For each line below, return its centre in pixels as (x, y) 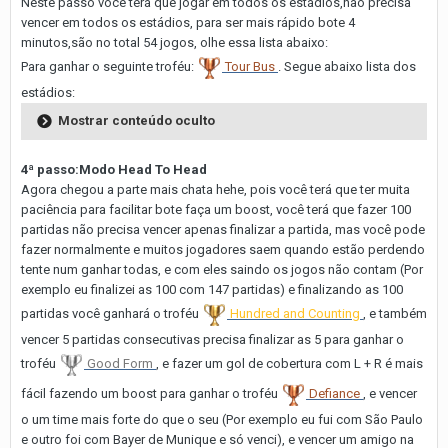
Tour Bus (251, 67)
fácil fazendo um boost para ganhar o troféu (151, 394)
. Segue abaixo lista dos (347, 67)
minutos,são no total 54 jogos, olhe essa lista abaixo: (174, 42)
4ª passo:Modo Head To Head (114, 169)
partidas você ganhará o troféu (111, 314)
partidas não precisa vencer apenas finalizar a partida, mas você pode (223, 229)
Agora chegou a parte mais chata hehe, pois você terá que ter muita (215, 189)
